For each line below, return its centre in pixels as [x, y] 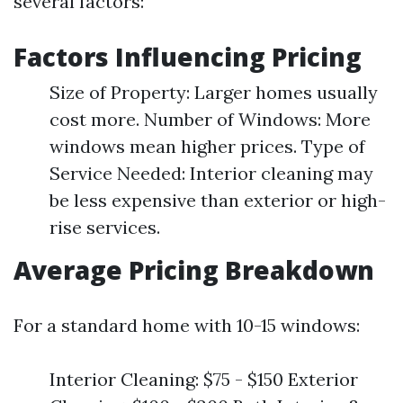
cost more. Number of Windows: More [210, 119]
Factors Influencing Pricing [188, 57]
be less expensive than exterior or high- [218, 200]
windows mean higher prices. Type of [207, 146]
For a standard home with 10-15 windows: [187, 325]
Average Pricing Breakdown [194, 270]
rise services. [105, 227]
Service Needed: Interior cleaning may [211, 173]
